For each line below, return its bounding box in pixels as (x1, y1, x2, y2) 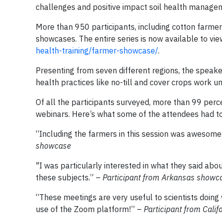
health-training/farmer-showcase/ (36, 46, 158, 55)
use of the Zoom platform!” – (36, 204, 144, 214)
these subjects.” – (36, 172, 103, 182)
